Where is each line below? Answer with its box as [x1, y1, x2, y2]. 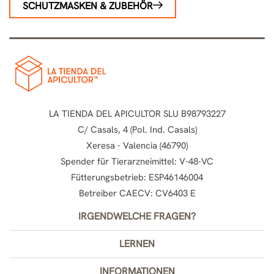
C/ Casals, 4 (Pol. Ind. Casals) [77, 123, 197, 136]
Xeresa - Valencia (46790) [86, 139, 188, 152]
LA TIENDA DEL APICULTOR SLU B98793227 [48, 107, 226, 120]
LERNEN [119, 237, 155, 250]
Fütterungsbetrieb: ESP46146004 [71, 171, 203, 183]
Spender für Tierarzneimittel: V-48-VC [61, 155, 213, 168]
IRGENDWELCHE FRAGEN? [78, 209, 196, 223]
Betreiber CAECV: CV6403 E [78, 187, 196, 199]
